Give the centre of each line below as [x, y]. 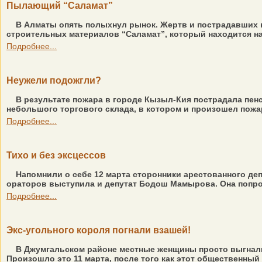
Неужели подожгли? [54, 80]
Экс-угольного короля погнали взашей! [99, 230]
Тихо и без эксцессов [56, 155]
